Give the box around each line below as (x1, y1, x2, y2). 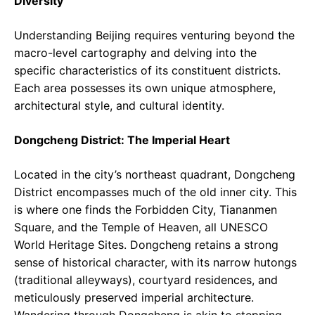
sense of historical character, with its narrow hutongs (14, 255, 297, 269)
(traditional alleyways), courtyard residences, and (14, 272, 278, 287)
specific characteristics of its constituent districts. (14, 63, 281, 77)
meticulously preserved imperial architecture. (14, 290, 254, 304)
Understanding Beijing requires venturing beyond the (14, 27, 295, 42)
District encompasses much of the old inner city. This (14, 184, 297, 199)
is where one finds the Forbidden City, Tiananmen (14, 202, 277, 217)
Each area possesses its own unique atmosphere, (14, 80, 276, 95)
